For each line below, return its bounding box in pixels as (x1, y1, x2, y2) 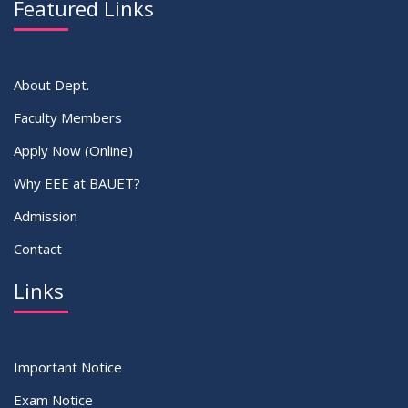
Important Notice (14, 357, 122, 376)
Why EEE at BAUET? (14, 173, 140, 192)
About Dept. (14, 75, 89, 94)
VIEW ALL (164, 38, 209, 55)
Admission (14, 206, 77, 225)
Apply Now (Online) (14, 140, 133, 159)
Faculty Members (14, 107, 122, 127)
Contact (14, 239, 62, 258)
